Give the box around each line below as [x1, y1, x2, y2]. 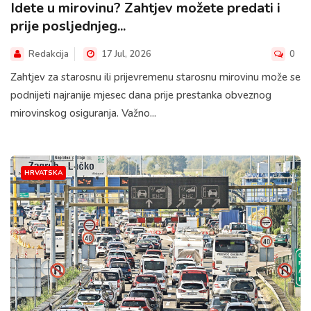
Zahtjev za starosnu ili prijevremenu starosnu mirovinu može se [10, 69, 301, 84]
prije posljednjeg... [10, 16, 126, 35]
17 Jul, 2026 [99, 47, 151, 60]
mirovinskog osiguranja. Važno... [10, 106, 156, 120]
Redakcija [28, 47, 69, 60]
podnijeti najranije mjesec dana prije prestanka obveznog [10, 87, 271, 102]
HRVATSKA [24, 167, 62, 178]
